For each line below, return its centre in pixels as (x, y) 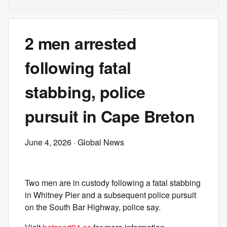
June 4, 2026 (48, 142)
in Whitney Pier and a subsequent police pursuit (110, 195)
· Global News (98, 142)
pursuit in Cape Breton (110, 116)
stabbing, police (85, 92)
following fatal (78, 67)
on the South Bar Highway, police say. (93, 207)
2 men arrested (81, 43)
